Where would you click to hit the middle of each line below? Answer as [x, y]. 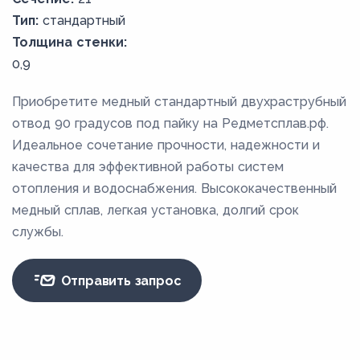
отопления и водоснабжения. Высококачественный [174, 189]
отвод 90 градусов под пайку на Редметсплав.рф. [170, 124]
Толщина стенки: [70, 43]
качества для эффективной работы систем [148, 167]
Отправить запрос [119, 280]
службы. [38, 232]
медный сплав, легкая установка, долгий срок [155, 211]
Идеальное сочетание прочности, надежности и [166, 145]
